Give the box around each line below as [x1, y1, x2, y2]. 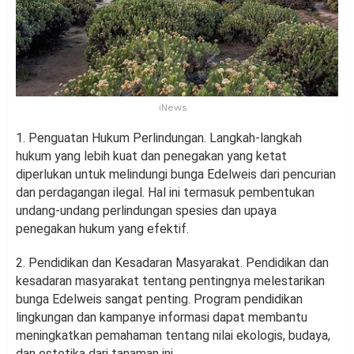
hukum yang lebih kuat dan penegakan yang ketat [16, 149, 287, 164]
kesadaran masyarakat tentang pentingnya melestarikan [16, 273, 325, 289]
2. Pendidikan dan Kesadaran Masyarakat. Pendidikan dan [16, 255, 329, 271]
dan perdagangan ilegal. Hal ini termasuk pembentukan [16, 185, 314, 201]
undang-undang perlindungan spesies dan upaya [16, 203, 277, 219]
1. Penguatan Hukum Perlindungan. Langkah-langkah [16, 130, 302, 146]
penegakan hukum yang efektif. [16, 221, 189, 237]
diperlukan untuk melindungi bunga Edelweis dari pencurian [16, 167, 336, 183]
